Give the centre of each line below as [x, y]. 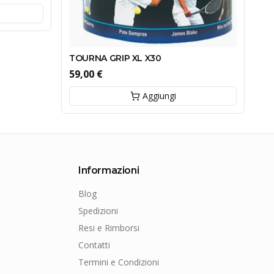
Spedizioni [98, 211]
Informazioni [109, 170]
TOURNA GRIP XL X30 [115, 58]
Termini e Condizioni [119, 262]
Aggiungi [159, 95]
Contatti [94, 245]
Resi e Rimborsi [109, 228]
